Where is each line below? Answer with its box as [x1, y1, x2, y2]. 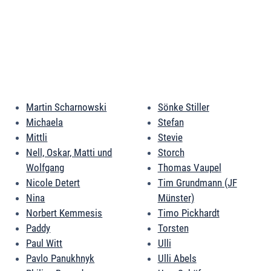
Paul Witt [26, 237, 63, 250]
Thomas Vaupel [157, 162, 221, 174]
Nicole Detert [26, 177, 80, 189]
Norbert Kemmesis [26, 207, 103, 220]
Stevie [157, 131, 183, 144]
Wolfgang [26, 162, 65, 174]
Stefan [157, 116, 184, 129]
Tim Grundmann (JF [157, 177, 237, 189]
